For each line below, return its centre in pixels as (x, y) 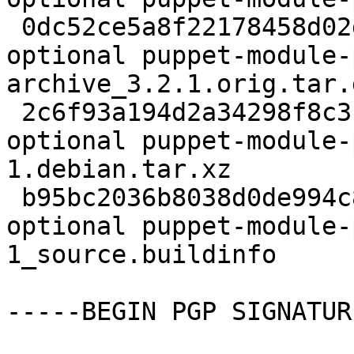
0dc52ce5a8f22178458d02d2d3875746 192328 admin (14, 27)
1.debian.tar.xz (119, 169)
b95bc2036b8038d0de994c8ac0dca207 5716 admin (14, 198)
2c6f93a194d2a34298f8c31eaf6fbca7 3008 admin (14, 113)
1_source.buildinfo (141, 255)
